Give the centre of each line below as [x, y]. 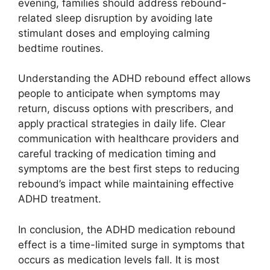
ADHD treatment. [60, 199]
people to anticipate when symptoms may [119, 93]
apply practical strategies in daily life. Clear [122, 124]
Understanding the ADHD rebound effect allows [134, 78]
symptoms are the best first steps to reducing [129, 169]
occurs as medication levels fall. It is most [119, 259]
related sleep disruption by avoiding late [115, 18]
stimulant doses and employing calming [114, 33]
